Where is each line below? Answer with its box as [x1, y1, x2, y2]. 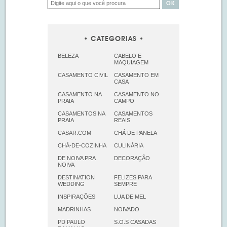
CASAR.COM [58, 129, 91, 136]
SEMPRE [113, 180, 137, 187]
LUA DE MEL [113, 193, 146, 200]
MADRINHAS [58, 206, 91, 212]
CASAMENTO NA [58, 91, 101, 97]
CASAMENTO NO [113, 91, 159, 97]
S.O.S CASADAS [113, 218, 156, 225]
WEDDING [58, 180, 85, 187]
